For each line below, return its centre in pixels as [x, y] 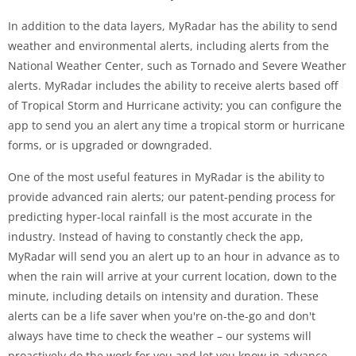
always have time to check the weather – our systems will [160, 336]
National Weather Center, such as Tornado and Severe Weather [177, 66]
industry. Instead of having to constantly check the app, [156, 236]
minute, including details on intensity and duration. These [163, 296]
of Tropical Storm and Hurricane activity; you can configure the [175, 105]
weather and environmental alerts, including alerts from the [168, 46]
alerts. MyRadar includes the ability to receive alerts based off [173, 85]
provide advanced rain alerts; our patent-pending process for [172, 197]
